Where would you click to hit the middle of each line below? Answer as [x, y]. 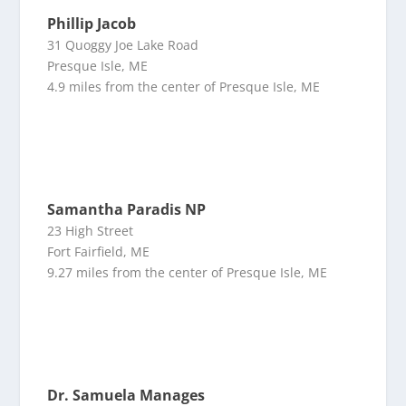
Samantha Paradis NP [127, 210]
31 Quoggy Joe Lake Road [123, 45]
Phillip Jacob [92, 24]
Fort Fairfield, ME [99, 252]
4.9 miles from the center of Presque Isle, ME [184, 87]
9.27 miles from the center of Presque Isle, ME [188, 273]
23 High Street [91, 231]
